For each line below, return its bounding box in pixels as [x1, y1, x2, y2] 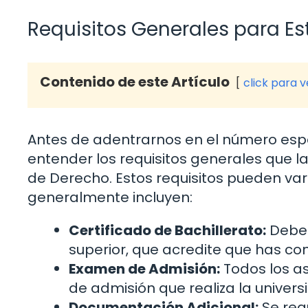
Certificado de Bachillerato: [69, 221, 266, 241]
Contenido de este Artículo [40, 72, 230, 92]
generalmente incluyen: [27, 188, 192, 208]
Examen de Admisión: [69, 259, 220, 279]
